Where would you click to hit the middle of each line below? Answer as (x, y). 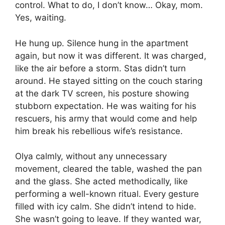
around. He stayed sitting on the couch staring (109, 81)
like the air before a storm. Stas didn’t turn (100, 68)
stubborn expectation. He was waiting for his (106, 106)
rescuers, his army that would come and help (106, 118)
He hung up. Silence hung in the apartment (102, 43)
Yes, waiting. (41, 18)
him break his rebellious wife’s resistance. (99, 131)
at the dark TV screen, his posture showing (102, 93)
